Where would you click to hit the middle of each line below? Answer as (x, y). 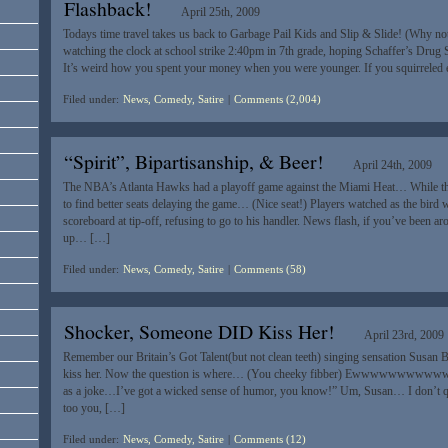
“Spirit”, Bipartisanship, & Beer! (193, 162)
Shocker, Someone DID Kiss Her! (199, 332)
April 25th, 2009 (221, 12)
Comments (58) (269, 269)
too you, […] (93, 408)
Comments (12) (269, 439)
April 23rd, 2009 (404, 335)
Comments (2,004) (277, 99)
